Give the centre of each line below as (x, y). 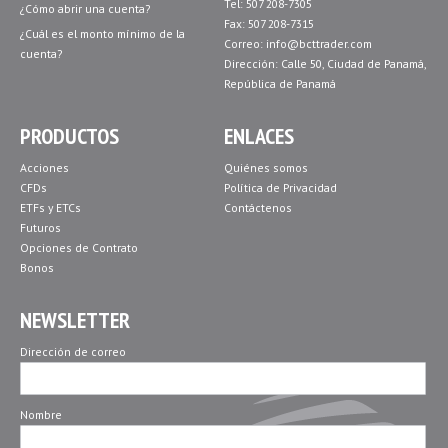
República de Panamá (279, 83)
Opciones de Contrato (79, 247)
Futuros (40, 227)
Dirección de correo (73, 351)
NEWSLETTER (75, 320)
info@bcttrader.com (318, 43)
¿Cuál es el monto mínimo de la (102, 33)
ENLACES (258, 136)
